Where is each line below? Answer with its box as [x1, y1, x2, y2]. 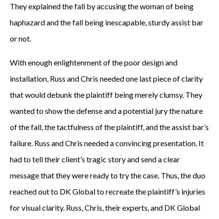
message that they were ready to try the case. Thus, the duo [10, 171, 205, 180]
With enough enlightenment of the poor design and [10, 58, 177, 67]
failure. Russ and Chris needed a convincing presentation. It [10, 138, 204, 148]
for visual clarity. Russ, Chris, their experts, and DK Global [10, 203, 200, 212]
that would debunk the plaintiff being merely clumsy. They [10, 90, 202, 99]
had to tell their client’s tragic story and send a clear [10, 154, 180, 164]
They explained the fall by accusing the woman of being [10, 1, 194, 11]
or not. [10, 34, 31, 43]
